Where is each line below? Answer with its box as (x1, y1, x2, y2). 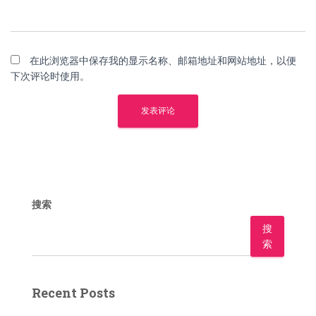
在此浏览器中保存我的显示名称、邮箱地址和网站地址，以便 (30, 55, 296, 66)
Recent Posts (32, 284, 115, 301)
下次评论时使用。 (11, 71, 90, 82)
